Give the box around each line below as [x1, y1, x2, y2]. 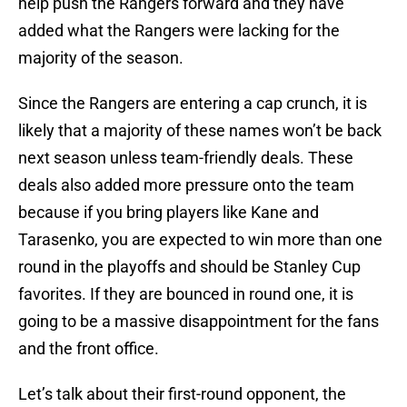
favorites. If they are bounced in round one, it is [18, 284, 353, 304]
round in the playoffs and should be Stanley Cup [18, 257, 361, 277]
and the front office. [18, 339, 159, 359]
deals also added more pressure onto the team [18, 175, 354, 195]
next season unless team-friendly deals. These [18, 148, 353, 168]
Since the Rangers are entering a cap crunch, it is [18, 94, 367, 114]
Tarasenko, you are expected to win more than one [18, 230, 382, 250]
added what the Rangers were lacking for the [18, 21, 340, 41]
